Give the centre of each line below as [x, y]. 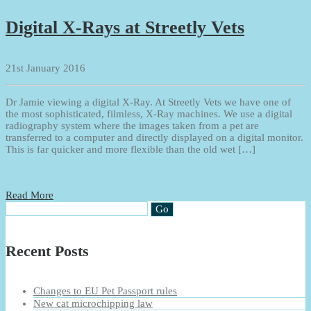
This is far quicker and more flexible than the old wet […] [131, 149]
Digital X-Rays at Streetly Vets [125, 28]
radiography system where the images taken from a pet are [132, 125]
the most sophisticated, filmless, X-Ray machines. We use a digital [149, 114]
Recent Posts [47, 251]
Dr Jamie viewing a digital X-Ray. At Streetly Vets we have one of [148, 102]
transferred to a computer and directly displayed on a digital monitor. [154, 137]
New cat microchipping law [93, 304]
